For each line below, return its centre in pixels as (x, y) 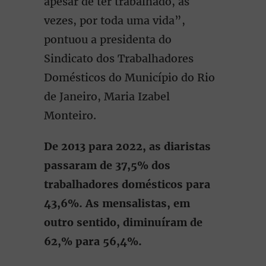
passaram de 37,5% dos (107, 165)
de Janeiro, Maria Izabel (107, 96)
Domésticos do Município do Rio (129, 77)
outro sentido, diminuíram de (123, 222)
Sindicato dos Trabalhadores (119, 58)
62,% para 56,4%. (93, 241)
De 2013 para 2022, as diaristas (127, 146)
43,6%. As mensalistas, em (117, 203)
